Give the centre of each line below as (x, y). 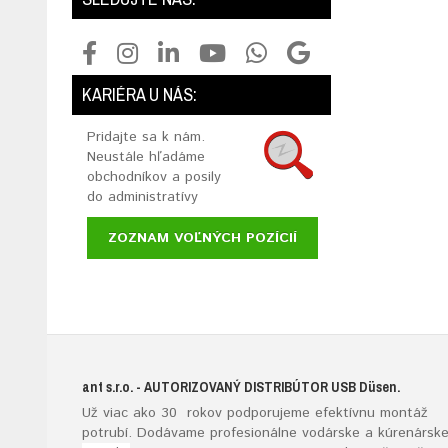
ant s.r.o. (107, 387)
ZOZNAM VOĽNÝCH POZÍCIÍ (202, 238)
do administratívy (142, 197)
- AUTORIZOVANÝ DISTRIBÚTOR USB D (250, 387)
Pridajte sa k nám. (146, 137)
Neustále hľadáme (146, 157)
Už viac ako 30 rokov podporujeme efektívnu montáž (255, 413)
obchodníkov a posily (154, 177)
